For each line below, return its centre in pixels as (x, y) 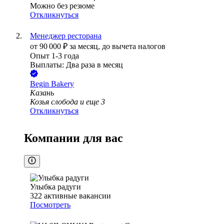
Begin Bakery (52, 84)
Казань (42, 93)
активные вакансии (77, 196)
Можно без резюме (62, 6)
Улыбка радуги (55, 187)
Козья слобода (54, 102)
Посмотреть (50, 205)
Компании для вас (73, 138)
